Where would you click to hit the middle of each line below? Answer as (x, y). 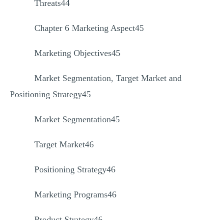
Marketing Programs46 (75, 194)
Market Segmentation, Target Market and (108, 78)
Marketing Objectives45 (77, 53)
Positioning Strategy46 (75, 169)
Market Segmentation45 (77, 119)
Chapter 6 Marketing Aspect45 (89, 28)
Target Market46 (64, 144)
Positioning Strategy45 (50, 94)
